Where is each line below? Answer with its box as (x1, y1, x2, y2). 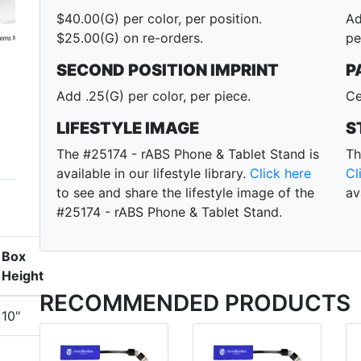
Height (2, 268, 44, 284)
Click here (250, 165, 311, 182)
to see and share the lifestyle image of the (56, 185, 314, 201)
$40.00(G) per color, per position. (56, 10, 262, 27)
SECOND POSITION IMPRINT (56, 60, 279, 81)
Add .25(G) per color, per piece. (56, 88, 251, 105)
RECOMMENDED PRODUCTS (39, 289, 351, 317)
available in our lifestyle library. (56, 165, 250, 182)
